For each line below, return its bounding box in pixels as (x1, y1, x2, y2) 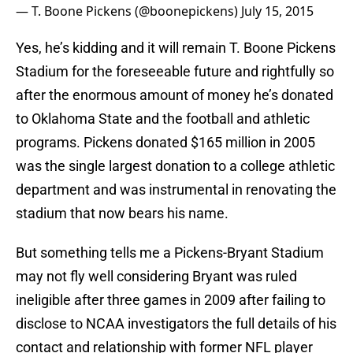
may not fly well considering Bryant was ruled (16, 268, 297, 285)
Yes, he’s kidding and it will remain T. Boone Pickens (16, 39, 336, 57)
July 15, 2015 (241, 2, 314, 20)
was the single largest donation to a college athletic (16, 158, 335, 175)
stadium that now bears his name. (16, 205, 229, 222)
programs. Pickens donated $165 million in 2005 (16, 134, 315, 151)
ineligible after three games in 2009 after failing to (16, 292, 325, 309)
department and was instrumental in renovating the (16, 181, 336, 199)
